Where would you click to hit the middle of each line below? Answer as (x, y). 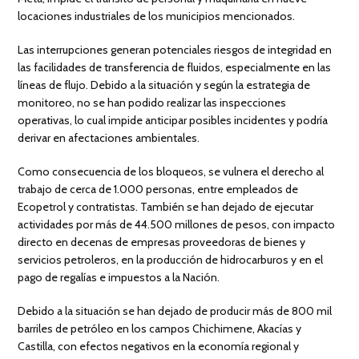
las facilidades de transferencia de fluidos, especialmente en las (175, 68)
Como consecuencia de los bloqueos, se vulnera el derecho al (171, 172)
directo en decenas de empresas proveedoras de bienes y (162, 242)
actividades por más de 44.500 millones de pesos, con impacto (177, 225)
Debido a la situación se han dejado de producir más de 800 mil (175, 311)
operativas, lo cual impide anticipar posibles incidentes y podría (173, 121)
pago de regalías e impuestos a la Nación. (119, 278)
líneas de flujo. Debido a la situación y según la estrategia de (164, 85)
